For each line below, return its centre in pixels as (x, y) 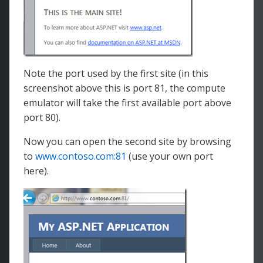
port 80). (42, 117)
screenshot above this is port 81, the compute (124, 88)
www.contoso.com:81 (81, 156)
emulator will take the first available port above (127, 103)
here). (36, 171)
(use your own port (170, 156)
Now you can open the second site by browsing (127, 141)
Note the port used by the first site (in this (116, 73)
